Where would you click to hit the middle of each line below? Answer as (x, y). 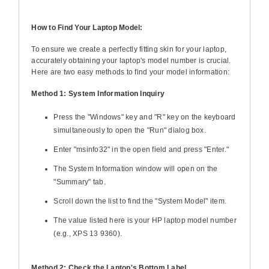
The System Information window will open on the (136, 168)
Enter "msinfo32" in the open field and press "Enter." (141, 149)
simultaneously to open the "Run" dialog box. (130, 130)
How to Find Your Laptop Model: (87, 27)
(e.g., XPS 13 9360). (88, 233)
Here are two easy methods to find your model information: (131, 72)
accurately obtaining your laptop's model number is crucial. (131, 60)
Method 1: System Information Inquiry (98, 93)
